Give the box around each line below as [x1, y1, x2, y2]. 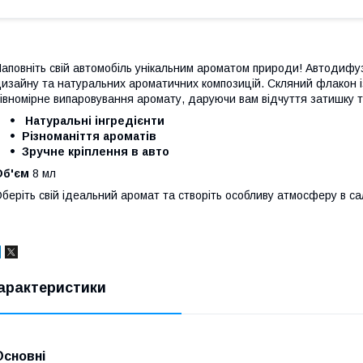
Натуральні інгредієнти [25, 113, 164, 127]
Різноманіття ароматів [22, 129, 156, 143]
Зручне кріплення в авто [22, 144, 169, 158]
